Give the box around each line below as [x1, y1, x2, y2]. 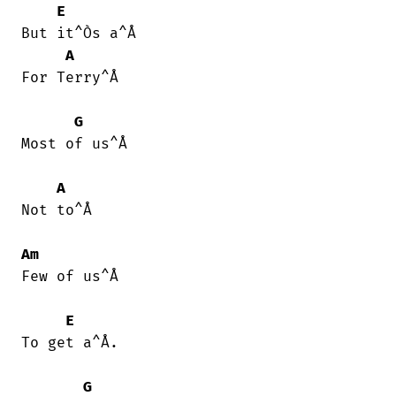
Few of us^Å [21, 268, 118, 286]
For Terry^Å [21, 69, 118, 88]
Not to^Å [21, 202, 92, 220]
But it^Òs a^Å [21, 25, 136, 43]
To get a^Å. [21, 334, 118, 353]
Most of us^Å [21, 135, 127, 154]
